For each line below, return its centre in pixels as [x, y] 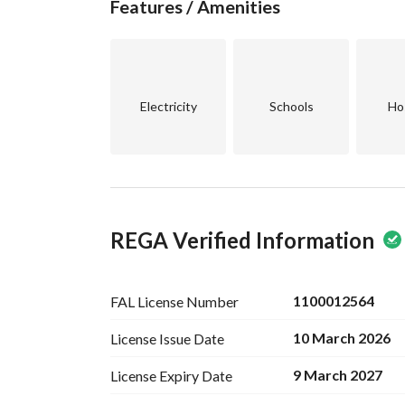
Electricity [168, 106]
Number [212, 301]
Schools [291, 106]
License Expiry [155, 375]
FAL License [147, 301]
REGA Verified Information [242, 240]
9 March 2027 [338, 375]
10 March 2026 [342, 338]
